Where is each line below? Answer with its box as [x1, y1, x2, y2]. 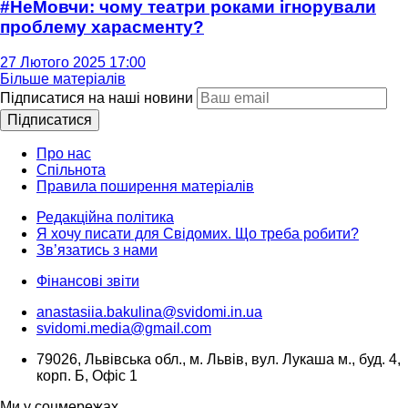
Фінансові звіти [36, 273, 139, 290]
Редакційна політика [36, 209, 174, 226]
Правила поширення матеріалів [36, 178, 254, 195]
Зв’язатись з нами [36, 242, 158, 259]
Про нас [36, 146, 91, 162]
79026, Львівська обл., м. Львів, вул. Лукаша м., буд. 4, [36, 352, 401, 368]
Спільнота [36, 162, 106, 178]
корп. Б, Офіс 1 [36, 368, 138, 384]
